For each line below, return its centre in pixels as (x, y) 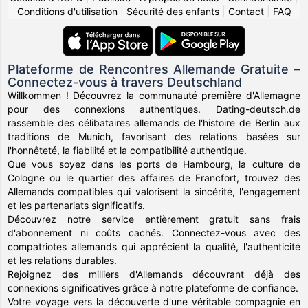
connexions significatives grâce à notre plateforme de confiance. (153, 288)
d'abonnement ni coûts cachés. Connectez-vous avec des (154, 233)
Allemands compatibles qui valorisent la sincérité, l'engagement (154, 191)
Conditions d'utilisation (67, 11)
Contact (246, 11)
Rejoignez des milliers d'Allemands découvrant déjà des (154, 274)
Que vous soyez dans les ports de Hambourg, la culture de (154, 164)
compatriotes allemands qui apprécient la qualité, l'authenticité (154, 246)
